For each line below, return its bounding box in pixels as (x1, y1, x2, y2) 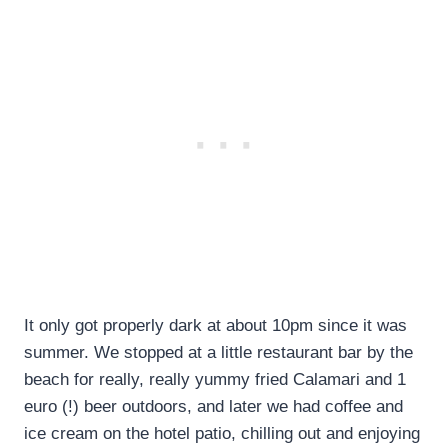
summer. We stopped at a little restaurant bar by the (24, 342, 413, 362)
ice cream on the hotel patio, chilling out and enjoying (24, 423, 420, 443)
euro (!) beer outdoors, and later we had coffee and (24, 396, 403, 416)
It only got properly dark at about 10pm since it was (24, 315, 407, 335)
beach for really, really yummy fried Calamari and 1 (24, 369, 406, 389)
